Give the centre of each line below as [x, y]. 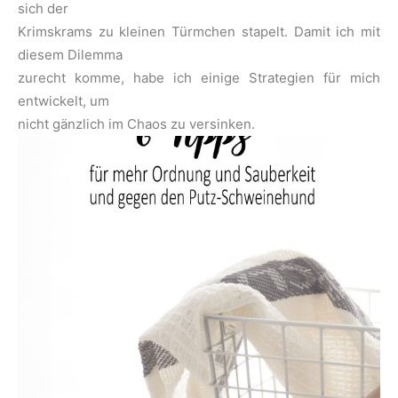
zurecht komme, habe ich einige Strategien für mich [199, 78]
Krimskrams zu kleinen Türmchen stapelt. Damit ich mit [199, 32]
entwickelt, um [64, 101]
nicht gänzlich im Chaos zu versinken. [136, 124]
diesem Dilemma [70, 55]
